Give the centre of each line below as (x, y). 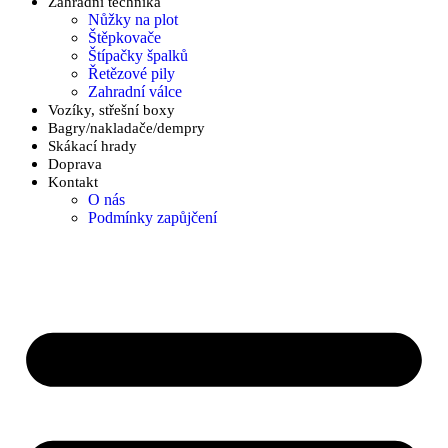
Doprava (75, 164)
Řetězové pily (131, 74)
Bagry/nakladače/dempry (126, 128)
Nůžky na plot (133, 20)
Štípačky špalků (138, 56)
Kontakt (73, 182)
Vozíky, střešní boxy (111, 110)
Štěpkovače (124, 38)
